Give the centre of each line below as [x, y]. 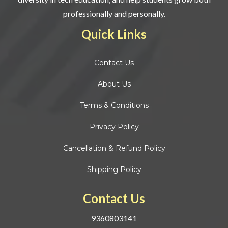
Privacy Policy [114, 127]
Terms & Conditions [114, 106]
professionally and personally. [114, 14]
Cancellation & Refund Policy [114, 148]
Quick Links [114, 34]
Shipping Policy [114, 170]
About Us [114, 84]
